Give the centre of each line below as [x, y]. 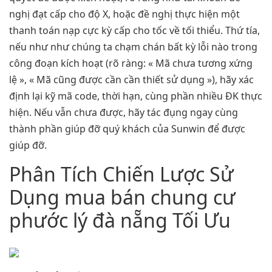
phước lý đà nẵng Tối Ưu [120, 220]
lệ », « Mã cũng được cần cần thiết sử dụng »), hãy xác [131, 80]
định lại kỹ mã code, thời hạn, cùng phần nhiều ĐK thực [136, 96]
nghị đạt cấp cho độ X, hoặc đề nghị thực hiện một [124, 14]
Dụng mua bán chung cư [122, 197]
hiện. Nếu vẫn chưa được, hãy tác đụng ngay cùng [124, 113]
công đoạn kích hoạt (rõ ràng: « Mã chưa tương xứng [131, 63]
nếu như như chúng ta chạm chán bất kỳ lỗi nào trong [133, 47]
